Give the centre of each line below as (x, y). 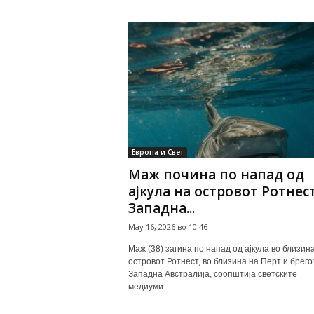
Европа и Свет (157, 152)
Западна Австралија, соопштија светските (212, 274)
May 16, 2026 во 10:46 (168, 227)
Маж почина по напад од (216, 175)
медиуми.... (150, 287)
